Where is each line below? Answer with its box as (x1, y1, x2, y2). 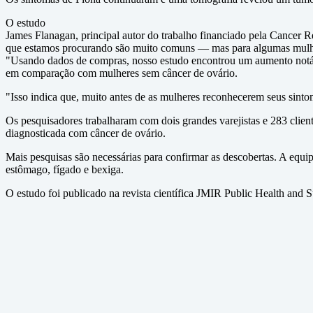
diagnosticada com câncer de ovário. (6, 127, 166, 139)
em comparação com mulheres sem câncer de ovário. (6, 67, 238, 79)
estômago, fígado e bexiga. (6, 163, 124, 175)
